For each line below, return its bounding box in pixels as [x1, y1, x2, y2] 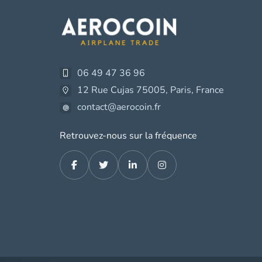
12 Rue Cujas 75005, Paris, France [77, 84, 224, 97]
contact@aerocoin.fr [77, 101, 161, 114]
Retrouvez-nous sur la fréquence [60, 129, 197, 143]
